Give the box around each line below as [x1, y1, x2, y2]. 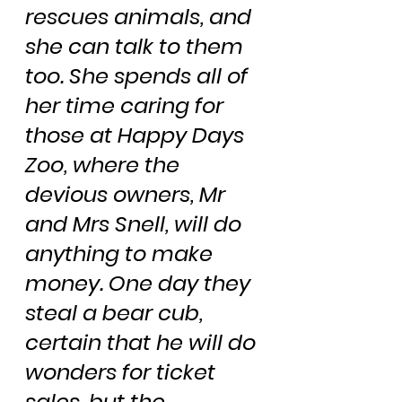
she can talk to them [25, 31, 249, 61]
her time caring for [25, 90, 229, 120]
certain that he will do [25, 327, 261, 357]
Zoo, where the [25, 149, 185, 179]
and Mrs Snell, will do [25, 208, 247, 239]
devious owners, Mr [25, 179, 231, 209]
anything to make [25, 238, 218, 268]
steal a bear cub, [25, 297, 208, 328]
